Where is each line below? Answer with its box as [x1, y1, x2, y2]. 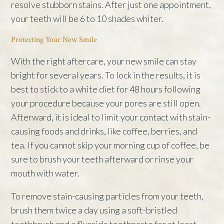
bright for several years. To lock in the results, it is [11, 69, 201, 80]
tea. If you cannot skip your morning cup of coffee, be [11, 139, 210, 150]
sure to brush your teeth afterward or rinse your [11, 153, 194, 164]
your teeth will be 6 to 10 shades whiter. [11, 12, 164, 24]
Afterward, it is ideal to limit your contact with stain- [11, 111, 211, 122]
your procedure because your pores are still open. [11, 97, 201, 108]
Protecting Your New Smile [11, 34, 97, 45]
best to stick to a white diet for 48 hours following [11, 83, 201, 94]
